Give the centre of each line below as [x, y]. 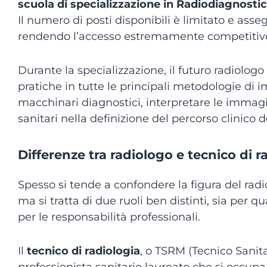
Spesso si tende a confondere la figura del [131, 185]
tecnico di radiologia [83, 251]
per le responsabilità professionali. [109, 217]
